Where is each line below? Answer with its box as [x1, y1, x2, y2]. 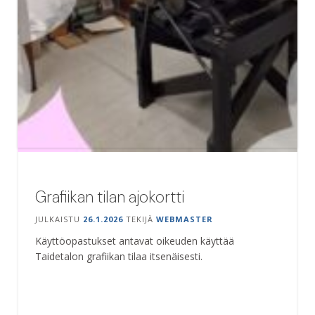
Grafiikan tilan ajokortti [35, 186, 184, 207]
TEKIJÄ [123, 213, 156, 224]
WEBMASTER [156, 213, 213, 224]
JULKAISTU [35, 213, 83, 224]
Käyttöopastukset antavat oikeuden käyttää [35, 233, 234, 247]
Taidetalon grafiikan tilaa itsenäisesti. [35, 249, 202, 263]
